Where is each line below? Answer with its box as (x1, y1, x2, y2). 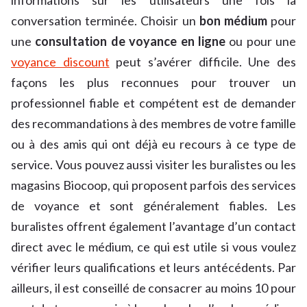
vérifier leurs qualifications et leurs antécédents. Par (11, 260, 296, 275)
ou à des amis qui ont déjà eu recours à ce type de (11, 136, 296, 152)
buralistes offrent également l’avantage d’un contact (11, 219, 296, 234)
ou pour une (229, 34, 296, 49)
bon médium (199, 13, 267, 29)
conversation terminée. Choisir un (11, 13, 199, 29)
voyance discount (11, 54, 110, 70)
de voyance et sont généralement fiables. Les (11, 198, 296, 214)
